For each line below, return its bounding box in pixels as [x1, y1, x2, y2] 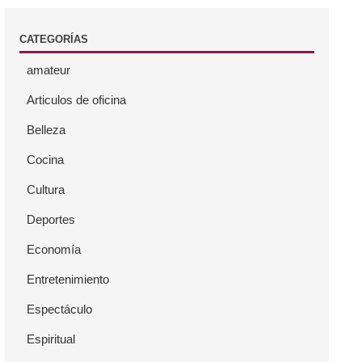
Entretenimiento [27, 271, 110, 286]
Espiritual [27, 331, 76, 346]
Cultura [27, 182, 65, 196]
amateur [27, 62, 71, 77]
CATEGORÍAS [19, 32, 89, 45]
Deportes [27, 212, 76, 226]
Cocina [27, 152, 65, 166]
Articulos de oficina [27, 92, 127, 107]
